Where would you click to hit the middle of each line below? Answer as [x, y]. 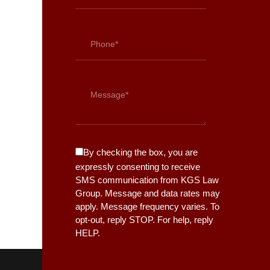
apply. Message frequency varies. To [147, 207]
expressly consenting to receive [138, 167]
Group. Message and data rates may [148, 193]
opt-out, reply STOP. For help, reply [144, 220]
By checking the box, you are [140, 152]
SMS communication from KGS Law [147, 180]
